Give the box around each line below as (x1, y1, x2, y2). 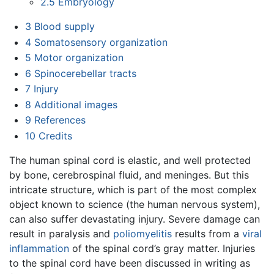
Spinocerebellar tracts (34, 67, 136, 80)
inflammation (9, 242, 69, 255)
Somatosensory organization (34, 35, 168, 48)
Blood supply (34, 20, 95, 32)
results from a (172, 228, 242, 240)
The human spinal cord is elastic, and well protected (9, 154, 251, 167)
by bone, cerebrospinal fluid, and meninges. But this (9, 169, 249, 182)
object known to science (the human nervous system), (9, 198, 260, 211)
